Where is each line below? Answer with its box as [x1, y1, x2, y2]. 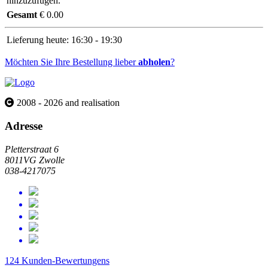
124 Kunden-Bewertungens [5, 255, 109, 266]
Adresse [5, 119, 42, 132]
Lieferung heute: [7, 35, 69, 45]
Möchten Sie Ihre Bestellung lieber [5, 57, 138, 68]
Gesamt [7, 10, 37, 20]
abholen [138, 57, 170, 68]
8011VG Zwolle [5, 154, 65, 165]
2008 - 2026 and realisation [17, 98, 120, 108]
